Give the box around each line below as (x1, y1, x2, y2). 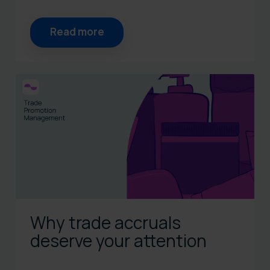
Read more (49, 25, 104, 39)
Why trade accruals (30, 211, 181, 234)
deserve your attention (30, 229, 207, 253)
